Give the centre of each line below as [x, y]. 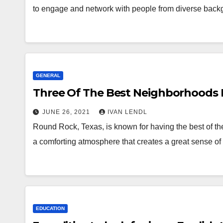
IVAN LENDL [127, 112]
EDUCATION [50, 208]
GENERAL [48, 75]
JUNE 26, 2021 [67, 112]
